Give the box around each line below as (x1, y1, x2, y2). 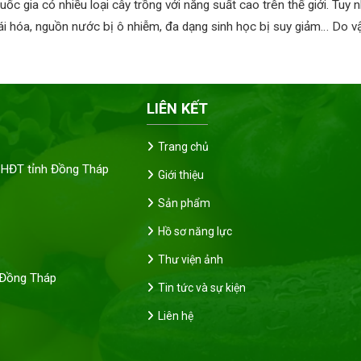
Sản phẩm (158, 197, 210, 210)
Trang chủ (158, 140, 209, 153)
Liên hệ (158, 309, 193, 322)
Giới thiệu (158, 168, 204, 181)
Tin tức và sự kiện (158, 281, 246, 294)
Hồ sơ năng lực (158, 225, 232, 238)
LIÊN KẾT (147, 100, 208, 117)
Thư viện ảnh (158, 253, 223, 266)
